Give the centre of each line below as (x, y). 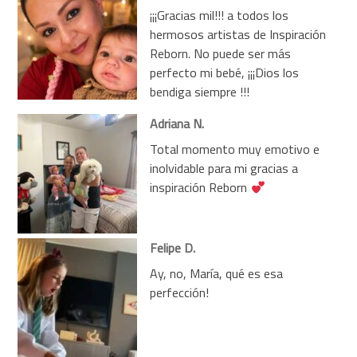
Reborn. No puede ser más (221, 53)
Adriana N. (177, 123)
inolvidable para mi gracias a (224, 168)
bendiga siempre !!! (200, 91)
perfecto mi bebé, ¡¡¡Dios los (225, 72)
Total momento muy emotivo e (235, 149)
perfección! (180, 292)
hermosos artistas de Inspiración (238, 34)
